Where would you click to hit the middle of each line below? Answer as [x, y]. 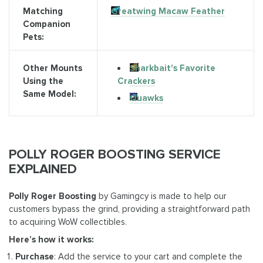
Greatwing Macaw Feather [168, 11]
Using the [43, 81]
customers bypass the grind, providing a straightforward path [129, 209]
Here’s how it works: [51, 239]
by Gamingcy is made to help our [161, 196]
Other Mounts [52, 68]
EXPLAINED [43, 169]
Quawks [146, 98]
